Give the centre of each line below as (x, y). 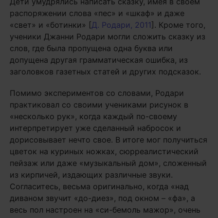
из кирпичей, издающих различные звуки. (91, 175)
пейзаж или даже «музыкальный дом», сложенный (108, 163)
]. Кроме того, (178, 25)
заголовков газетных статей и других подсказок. (105, 72)
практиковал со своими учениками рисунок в (99, 105)
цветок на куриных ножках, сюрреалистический (104, 151)
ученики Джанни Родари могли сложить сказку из (108, 36)
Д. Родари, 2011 (121, 25)
